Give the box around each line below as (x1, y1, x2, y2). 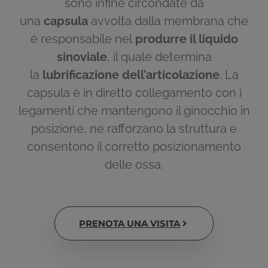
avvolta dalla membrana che (88, 14, 248, 29)
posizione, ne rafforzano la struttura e (31, 121, 237, 136)
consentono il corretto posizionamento (27, 139, 241, 154)
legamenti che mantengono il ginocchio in (18, 103, 250, 118)
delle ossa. (105, 157, 163, 172)
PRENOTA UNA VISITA (79, 217, 180, 229)
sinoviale (56, 50, 107, 65)
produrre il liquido (135, 32, 238, 47)
